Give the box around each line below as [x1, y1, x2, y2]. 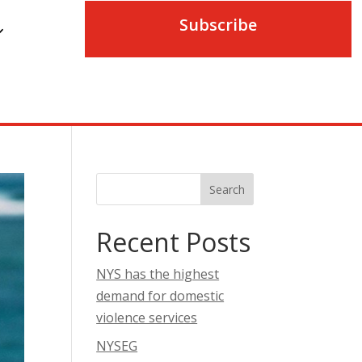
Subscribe [179, 14, 257, 36]
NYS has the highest [96, 265, 220, 283]
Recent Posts [96, 225, 251, 259]
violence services [96, 309, 198, 326]
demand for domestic [96, 287, 225, 305]
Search [208, 181, 245, 197]
